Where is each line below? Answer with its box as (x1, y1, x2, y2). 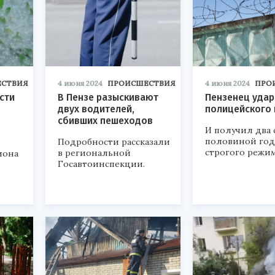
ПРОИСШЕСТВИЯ (107, 79, 176, 88)
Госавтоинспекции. (58, 158, 145, 170)
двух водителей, (58, 103, 134, 115)
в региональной (58, 147, 131, 159)
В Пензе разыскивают (58, 91, 158, 104)
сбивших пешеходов (58, 115, 153, 127)
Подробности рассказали (58, 136, 170, 148)
